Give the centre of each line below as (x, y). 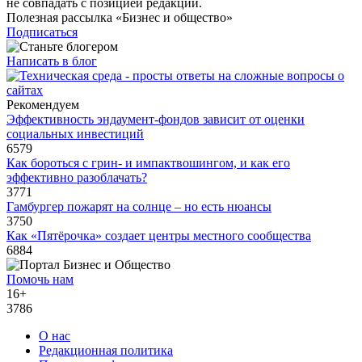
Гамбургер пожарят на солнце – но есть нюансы (139, 207)
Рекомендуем (43, 105)
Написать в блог (52, 61)
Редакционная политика (106, 351)
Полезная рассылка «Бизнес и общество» (120, 18)
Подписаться (42, 32)
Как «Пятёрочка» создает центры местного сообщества (159, 236)
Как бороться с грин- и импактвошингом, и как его (148, 163)
